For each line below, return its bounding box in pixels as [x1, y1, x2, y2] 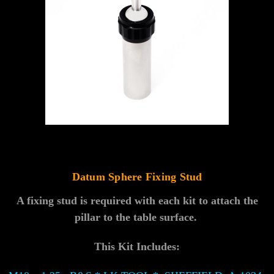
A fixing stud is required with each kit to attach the [16, 194, 258, 207]
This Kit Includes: [94, 240, 180, 253]
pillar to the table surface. [74, 210, 200, 223]
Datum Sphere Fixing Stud [72, 170, 202, 183]
